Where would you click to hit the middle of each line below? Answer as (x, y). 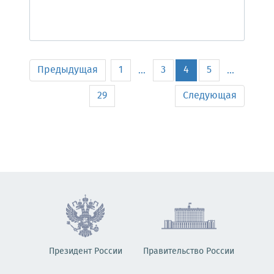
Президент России (85, 251)
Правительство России (189, 251)
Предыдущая (68, 70)
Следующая (210, 96)
